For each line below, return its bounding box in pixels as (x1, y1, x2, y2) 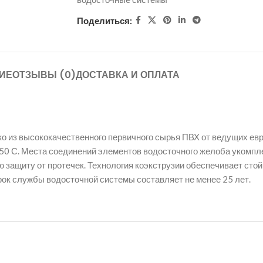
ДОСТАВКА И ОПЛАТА (76, 68, 180, 82)
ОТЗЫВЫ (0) (12, 68, 76, 82)
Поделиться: (77, 15, 133, 26)
